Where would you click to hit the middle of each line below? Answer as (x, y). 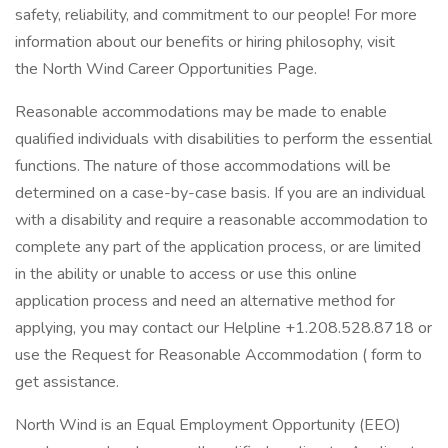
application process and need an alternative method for (205, 301)
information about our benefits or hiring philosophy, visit (205, 42)
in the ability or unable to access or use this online (186, 274)
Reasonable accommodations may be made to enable (201, 112)
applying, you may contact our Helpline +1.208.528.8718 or (223, 328)
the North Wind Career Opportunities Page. (166, 69)
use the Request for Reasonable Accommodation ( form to (218, 355)
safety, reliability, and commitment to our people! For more (216, 15)
